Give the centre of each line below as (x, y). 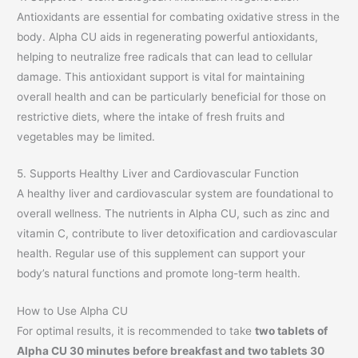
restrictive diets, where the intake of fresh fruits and (151, 116)
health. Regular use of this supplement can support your (161, 254)
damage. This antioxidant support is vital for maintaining (161, 76)
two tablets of (292, 331)
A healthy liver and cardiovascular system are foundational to (175, 194)
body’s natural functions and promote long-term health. (159, 274)
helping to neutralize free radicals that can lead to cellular (165, 56)
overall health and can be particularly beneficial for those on (172, 96)
